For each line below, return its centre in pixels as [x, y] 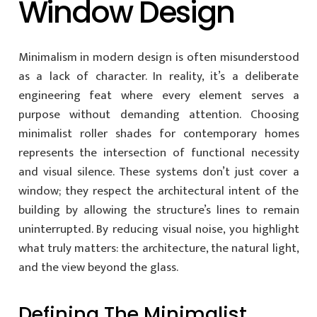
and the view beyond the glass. [98, 267]
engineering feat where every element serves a [158, 96]
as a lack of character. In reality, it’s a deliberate [158, 76]
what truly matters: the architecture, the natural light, [158, 248]
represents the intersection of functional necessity [158, 153]
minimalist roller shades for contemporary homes [158, 134]
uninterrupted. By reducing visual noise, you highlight [158, 229]
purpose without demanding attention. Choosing [158, 115]
